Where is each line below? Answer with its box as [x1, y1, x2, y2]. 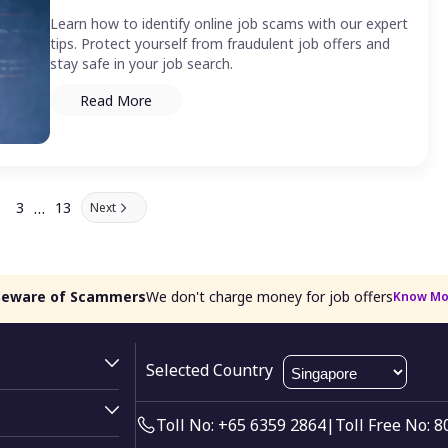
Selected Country [146, 359, 274, 382]
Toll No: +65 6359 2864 [156, 414, 327, 437]
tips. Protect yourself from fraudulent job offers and [50, 34, 390, 54]
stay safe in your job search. [50, 54, 233, 74]
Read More [80, 90, 152, 110]
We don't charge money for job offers [146, 287, 393, 307]
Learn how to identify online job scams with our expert [50, 14, 408, 34]
